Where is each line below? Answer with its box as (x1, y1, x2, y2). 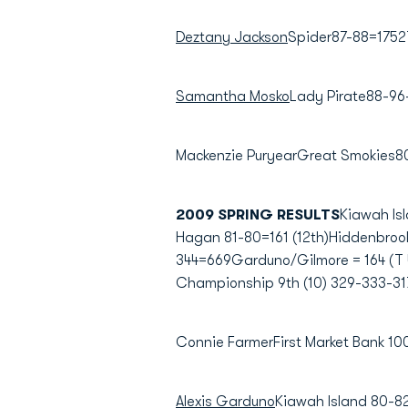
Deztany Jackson (176, 29, 288, 46)
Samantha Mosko (176, 88, 290, 105)
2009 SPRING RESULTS (176, 207, 340, 223)
